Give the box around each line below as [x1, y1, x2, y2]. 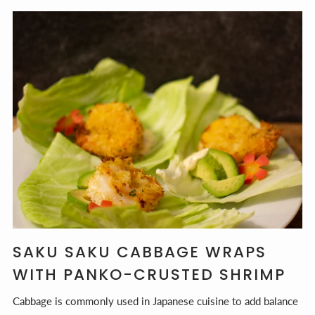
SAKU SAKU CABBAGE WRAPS [13, 241, 266, 263]
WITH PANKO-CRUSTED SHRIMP [13, 264, 285, 285]
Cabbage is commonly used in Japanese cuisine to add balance [13, 295, 298, 307]
